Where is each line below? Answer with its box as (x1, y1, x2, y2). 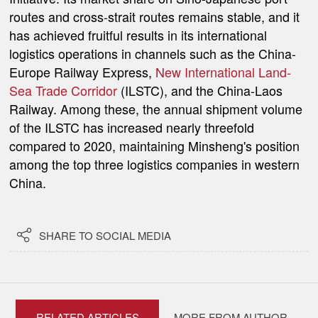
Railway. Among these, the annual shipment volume (9, 99, 303, 118)
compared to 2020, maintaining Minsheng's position (9, 136, 300, 155)
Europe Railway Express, (9, 62, 156, 81)
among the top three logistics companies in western (9, 154, 300, 173)
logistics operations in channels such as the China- (9, 43, 297, 62)
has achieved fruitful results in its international (9, 25, 268, 44)
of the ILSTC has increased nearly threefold (9, 117, 255, 136)
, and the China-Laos (164, 80, 283, 99)
